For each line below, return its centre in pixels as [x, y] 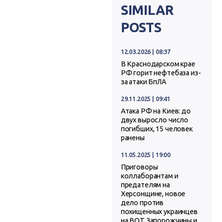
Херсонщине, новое [153, 194]
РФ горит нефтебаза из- [161, 73]
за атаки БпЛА [143, 82]
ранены [133, 138]
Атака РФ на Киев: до [156, 111]
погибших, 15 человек [157, 129]
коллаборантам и [149, 176]
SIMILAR [147, 10]
